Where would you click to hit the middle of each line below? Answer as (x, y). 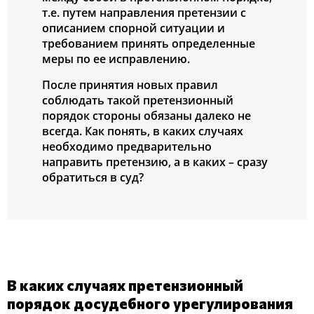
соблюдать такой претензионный (138, 100)
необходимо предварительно (127, 146)
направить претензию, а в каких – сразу (155, 162)
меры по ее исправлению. (116, 59)
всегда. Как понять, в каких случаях (143, 131)
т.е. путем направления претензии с (144, 13)
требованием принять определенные (149, 43)
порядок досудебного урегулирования (150, 303)
